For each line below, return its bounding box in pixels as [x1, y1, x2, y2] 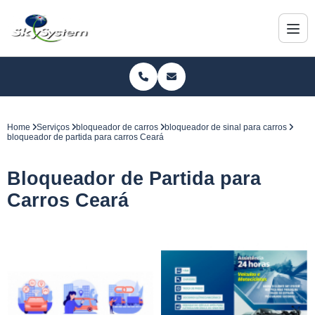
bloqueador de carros [76, 122, 158, 132]
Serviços [37, 122, 70, 132]
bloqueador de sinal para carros [165, 122, 287, 132]
